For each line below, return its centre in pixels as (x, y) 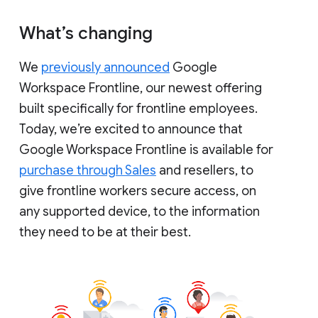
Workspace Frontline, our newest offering (141, 88)
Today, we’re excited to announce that (131, 129)
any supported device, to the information (139, 211)
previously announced (105, 67)
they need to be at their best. (105, 232)
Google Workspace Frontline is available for (146, 149)
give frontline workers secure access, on (138, 191)
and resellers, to (205, 170)
